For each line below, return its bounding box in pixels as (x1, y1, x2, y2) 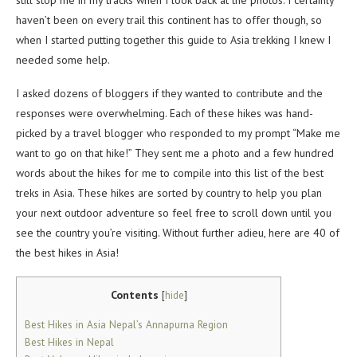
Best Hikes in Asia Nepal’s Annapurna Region (25, 317, 228, 332)
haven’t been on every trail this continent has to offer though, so (16, 13, 322, 28)
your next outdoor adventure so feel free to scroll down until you (16, 206, 331, 221)
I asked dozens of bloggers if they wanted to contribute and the (16, 86, 323, 101)
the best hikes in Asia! (16, 245, 119, 261)
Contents (110, 288, 159, 303)
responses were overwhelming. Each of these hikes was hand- (16, 106, 313, 121)
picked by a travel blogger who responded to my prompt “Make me (16, 126, 340, 141)
